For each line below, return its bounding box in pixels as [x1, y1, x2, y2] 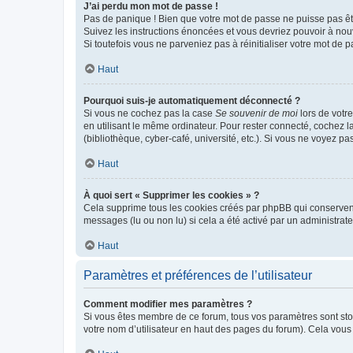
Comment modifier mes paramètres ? [84, 298, 252, 310]
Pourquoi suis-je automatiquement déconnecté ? [84, 95, 300, 106]
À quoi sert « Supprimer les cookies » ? [84, 189, 259, 201]
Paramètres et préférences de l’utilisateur [84, 268, 312, 282]
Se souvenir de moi [215, 107, 298, 119]
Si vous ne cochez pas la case [84, 107, 215, 119]
